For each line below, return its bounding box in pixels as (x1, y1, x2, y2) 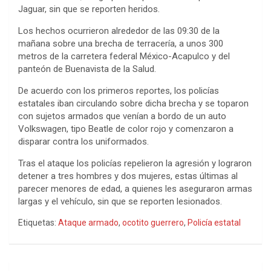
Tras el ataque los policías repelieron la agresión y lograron (18, 157, 252, 169)
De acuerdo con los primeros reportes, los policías (18, 85, 219, 96)
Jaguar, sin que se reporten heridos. (18, 3, 160, 15)
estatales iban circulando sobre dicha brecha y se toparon (18, 97, 249, 109)
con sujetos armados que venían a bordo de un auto (18, 110, 226, 122)
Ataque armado (58, 217, 119, 227)
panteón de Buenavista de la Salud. (18, 63, 156, 74)
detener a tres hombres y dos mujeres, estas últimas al (18, 170, 238, 181)
